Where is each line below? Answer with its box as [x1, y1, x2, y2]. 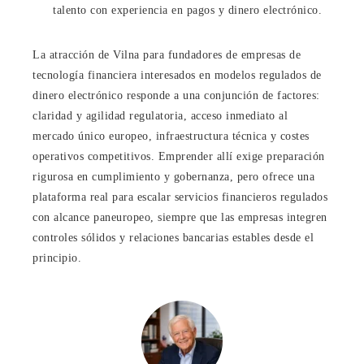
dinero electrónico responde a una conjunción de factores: [32, 89, 320, 102]
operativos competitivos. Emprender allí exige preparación [32, 149, 325, 162]
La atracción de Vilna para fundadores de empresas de [32, 48, 301, 61]
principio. [32, 251, 81, 264]
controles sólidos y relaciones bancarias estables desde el [32, 231, 314, 244]
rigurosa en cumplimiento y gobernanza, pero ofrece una [32, 170, 314, 183]
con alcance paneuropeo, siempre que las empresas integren [32, 210, 327, 223]
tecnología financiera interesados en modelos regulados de [32, 68, 322, 81]
